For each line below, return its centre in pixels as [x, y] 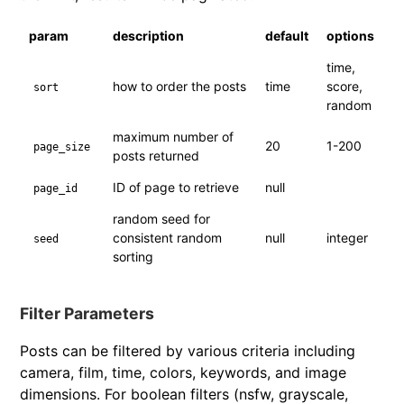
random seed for [162, 219]
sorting [133, 257]
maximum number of [174, 137]
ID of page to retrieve [176, 187]
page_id [56, 188]
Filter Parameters [87, 313]
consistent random [168, 238]
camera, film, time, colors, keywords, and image [184, 372]
